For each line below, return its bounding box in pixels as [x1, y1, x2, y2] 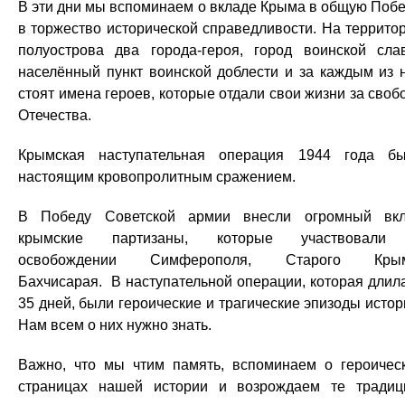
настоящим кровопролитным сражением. [18, 168, 296, 184]
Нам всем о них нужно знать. [18, 316, 212, 333]
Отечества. [18, 107, 91, 123]
